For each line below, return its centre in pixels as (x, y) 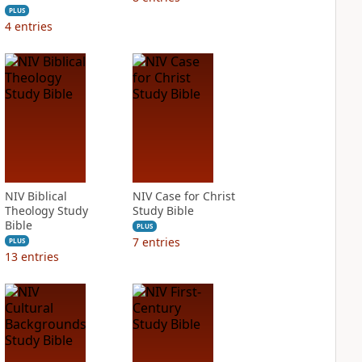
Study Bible (163, 210)
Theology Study (46, 210)
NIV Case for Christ (183, 196)
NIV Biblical (36, 196)
